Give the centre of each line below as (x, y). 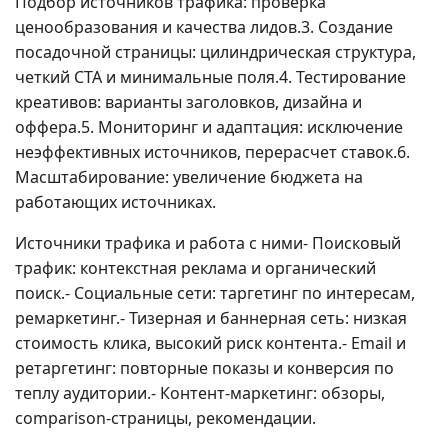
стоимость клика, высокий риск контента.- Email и (210, 343)
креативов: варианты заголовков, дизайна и (188, 102)
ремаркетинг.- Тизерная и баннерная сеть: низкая (211, 318)
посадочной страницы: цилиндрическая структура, (215, 52)
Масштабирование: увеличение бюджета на (189, 177)
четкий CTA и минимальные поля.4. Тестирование (210, 77)
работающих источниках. (115, 202)
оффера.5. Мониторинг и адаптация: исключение (209, 127)
